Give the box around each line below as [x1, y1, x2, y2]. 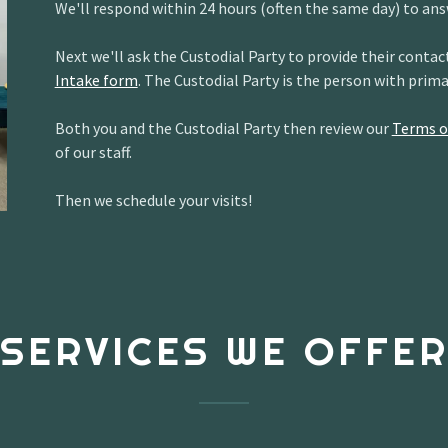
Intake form [54, 69, 138, 90]
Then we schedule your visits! [54, 189, 252, 210]
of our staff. [54, 141, 132, 162]
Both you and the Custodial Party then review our [54, 117, 392, 138]
